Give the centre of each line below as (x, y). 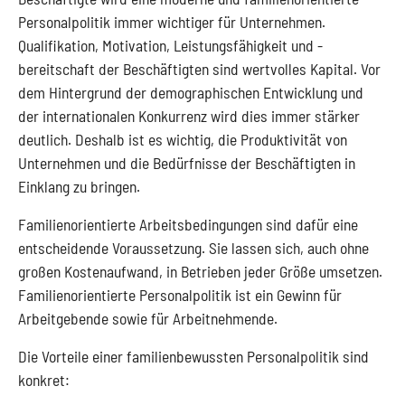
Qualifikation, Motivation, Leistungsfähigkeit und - (170, 45)
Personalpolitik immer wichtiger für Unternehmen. (172, 22)
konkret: (44, 380)
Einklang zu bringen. (79, 186)
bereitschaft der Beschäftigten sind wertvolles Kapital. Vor (199, 69)
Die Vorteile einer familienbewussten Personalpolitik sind (193, 356)
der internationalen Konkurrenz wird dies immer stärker (189, 116)
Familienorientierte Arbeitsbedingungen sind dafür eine (188, 224)
